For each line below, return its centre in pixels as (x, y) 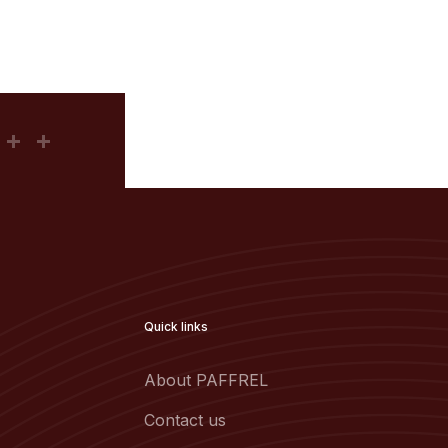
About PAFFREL (206, 380)
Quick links (176, 326)
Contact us (185, 420)
